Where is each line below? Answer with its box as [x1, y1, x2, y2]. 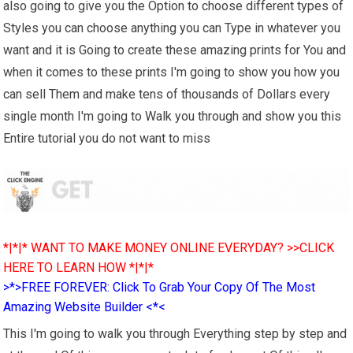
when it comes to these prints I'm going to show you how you [3, 65, 340, 80]
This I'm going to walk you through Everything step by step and [3, 325, 347, 341]
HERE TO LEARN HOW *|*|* [3, 259, 154, 275]
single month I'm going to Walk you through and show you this [3, 109, 342, 124]
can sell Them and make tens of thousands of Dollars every [3, 87, 331, 102]
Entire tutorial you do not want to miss [3, 131, 211, 147]
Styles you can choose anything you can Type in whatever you [3, 20, 341, 36]
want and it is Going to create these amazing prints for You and [3, 43, 347, 58]
